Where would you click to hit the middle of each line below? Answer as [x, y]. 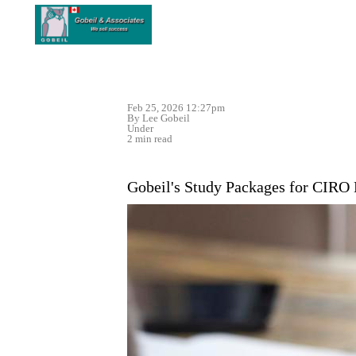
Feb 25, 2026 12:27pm [176, 108]
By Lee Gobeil [159, 118]
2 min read [150, 139]
